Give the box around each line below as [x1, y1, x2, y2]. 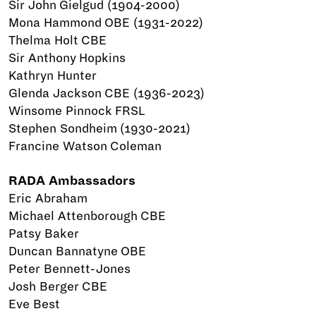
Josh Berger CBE [8, 280, 108, 293]
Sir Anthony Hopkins [8, 51, 126, 65]
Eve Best [8, 298, 60, 311]
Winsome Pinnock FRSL [8, 104, 145, 118]
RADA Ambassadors [8, 174, 135, 188]
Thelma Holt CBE [8, 34, 107, 47]
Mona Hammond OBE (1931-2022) [8, 16, 203, 30]
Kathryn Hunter [8, 69, 97, 83]
